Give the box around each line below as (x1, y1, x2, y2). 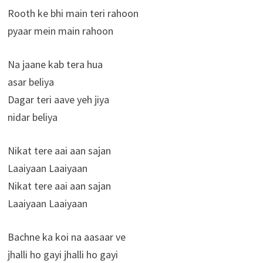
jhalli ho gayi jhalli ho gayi (7, 248, 118, 262)
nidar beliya (7, 110, 58, 124)
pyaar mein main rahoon (7, 24, 113, 38)
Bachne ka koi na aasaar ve (7, 230, 126, 244)
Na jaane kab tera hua (7, 58, 103, 72)
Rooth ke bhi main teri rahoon (7, 6, 139, 21)
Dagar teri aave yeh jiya (7, 93, 109, 107)
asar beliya (7, 75, 54, 89)
